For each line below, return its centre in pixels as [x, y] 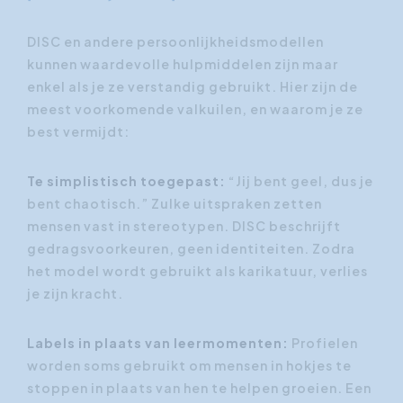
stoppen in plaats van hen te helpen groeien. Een [199, 387]
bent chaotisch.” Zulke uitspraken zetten [175, 203]
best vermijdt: [78, 131]
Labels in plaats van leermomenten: [158, 342]
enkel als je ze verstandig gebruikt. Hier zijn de [193, 86]
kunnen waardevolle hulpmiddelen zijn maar [183, 63]
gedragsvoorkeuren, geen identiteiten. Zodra [191, 248]
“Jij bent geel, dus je [300, 180]
